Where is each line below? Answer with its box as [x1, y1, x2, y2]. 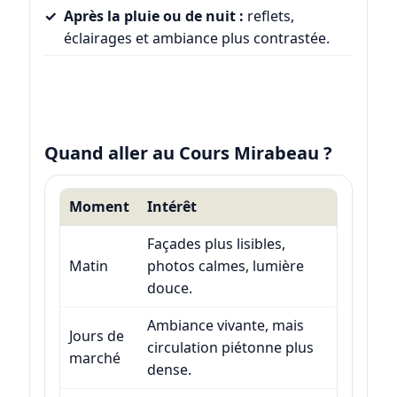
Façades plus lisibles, [146, 234, 285, 254]
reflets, [243, 6, 294, 27]
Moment [68, 197, 129, 217]
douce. [146, 278, 192, 299]
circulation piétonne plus [146, 338, 314, 358]
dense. [146, 360, 191, 380]
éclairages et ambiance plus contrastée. [63, 28, 330, 49]
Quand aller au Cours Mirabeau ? [43, 141, 332, 166]
